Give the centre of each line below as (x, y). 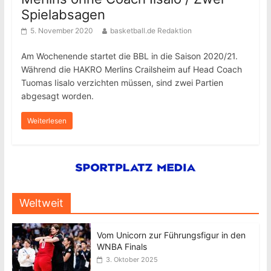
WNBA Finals (122, 247)
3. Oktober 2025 (132, 260)
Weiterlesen (47, 121)
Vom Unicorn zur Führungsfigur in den (171, 235)
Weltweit (41, 203)
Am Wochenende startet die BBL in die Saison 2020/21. (129, 56)
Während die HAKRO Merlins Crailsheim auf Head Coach (131, 69)
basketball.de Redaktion (151, 31)
